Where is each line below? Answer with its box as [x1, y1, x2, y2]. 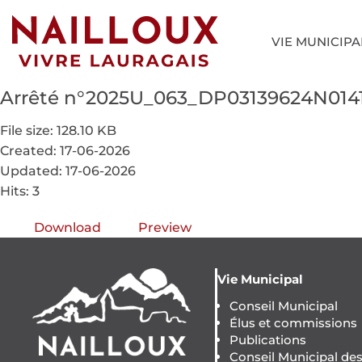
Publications [229, 331, 306, 347]
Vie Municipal [217, 271, 303, 287]
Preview [138, 219, 192, 235]
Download [34, 219, 101, 235]
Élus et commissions [229, 314, 357, 330]
